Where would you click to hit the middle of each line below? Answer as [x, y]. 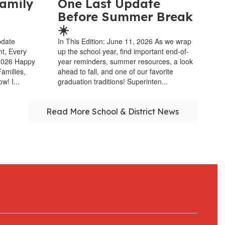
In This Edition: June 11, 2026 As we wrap [124, 41]
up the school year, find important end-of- [123, 51]
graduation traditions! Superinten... [113, 81]
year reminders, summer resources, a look [125, 61]
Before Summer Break [125, 16]
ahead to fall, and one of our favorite [115, 71]
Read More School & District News [113, 111]
